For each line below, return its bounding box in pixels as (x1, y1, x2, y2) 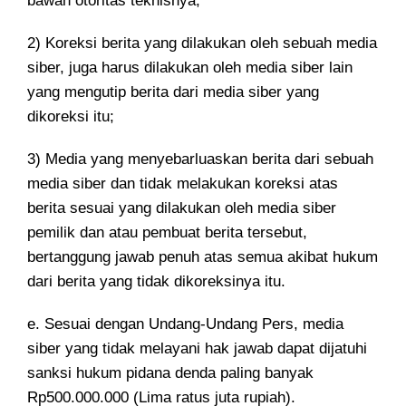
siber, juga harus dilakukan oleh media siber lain (27, 59, 353, 76)
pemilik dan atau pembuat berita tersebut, (27, 224, 307, 241)
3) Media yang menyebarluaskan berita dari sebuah (27, 150, 373, 168)
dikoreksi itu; (27, 108, 114, 125)
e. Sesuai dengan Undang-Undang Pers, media (27, 315, 343, 333)
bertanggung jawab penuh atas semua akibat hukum (27, 248, 378, 266)
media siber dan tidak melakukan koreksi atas (27, 175, 338, 192)
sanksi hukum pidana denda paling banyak (27, 364, 314, 382)
